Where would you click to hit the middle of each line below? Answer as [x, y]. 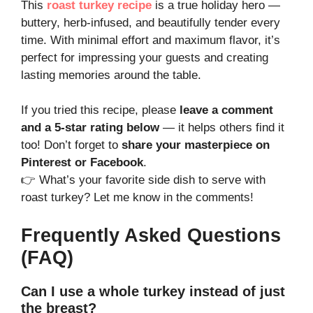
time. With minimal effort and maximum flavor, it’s [151, 40]
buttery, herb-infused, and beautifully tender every [151, 22]
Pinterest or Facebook [82, 163]
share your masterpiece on [196, 145]
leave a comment [226, 110]
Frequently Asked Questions [151, 235]
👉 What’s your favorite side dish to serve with [143, 180]
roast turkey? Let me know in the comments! [137, 198]
